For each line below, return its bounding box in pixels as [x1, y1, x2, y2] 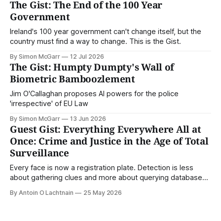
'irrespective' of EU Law [10, 99, 88, 108]
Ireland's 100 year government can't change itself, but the [10, 27, 201, 36]
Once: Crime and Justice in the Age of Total [10, 134, 209, 147]
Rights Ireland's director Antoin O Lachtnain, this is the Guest [10, 192, 210, 202]
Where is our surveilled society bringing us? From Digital [10, 183, 197, 192]
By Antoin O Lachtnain [10, 188, 74, 196]
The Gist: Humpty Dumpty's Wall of [10, 60, 175, 74]
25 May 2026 [83, 188, 122, 196]
